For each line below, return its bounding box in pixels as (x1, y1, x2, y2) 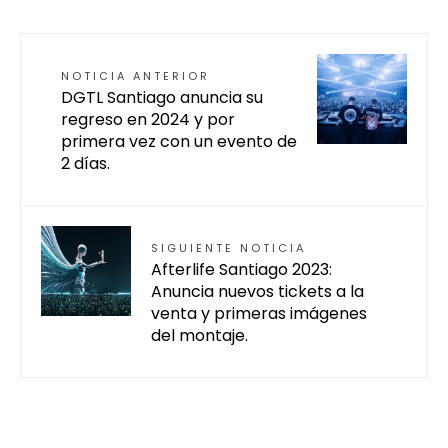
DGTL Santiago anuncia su (61, 86, 263, 110)
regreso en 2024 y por (61, 108, 235, 132)
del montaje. (151, 324, 248, 348)
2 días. (61, 152, 110, 176)
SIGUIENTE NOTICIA (151, 240, 306, 257)
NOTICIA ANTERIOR (61, 68, 210, 85)
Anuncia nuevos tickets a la (151, 280, 364, 304)
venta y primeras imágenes (151, 302, 367, 326)
